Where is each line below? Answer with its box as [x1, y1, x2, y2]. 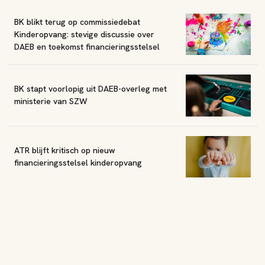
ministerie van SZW [14, 96, 88, 107]
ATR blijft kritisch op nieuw [14, 144, 115, 156]
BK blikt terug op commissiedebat [14, 16, 140, 27]
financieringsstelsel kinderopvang [14, 157, 142, 168]
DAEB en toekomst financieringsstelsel [14, 41, 160, 52]
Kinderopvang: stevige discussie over [14, 28, 154, 40]
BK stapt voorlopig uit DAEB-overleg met [14, 83, 167, 95]
